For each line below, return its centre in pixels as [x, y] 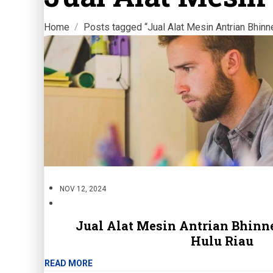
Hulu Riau [222, 241]
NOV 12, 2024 [83, 189]
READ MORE [69, 264]
